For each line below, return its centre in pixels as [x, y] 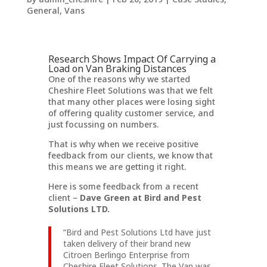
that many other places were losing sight [131, 101]
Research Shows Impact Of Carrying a [132, 59]
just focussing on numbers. [103, 124]
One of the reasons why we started [119, 79]
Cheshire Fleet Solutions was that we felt [130, 90]
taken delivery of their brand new [127, 243]
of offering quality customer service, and [131, 113]
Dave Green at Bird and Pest [140, 197]
